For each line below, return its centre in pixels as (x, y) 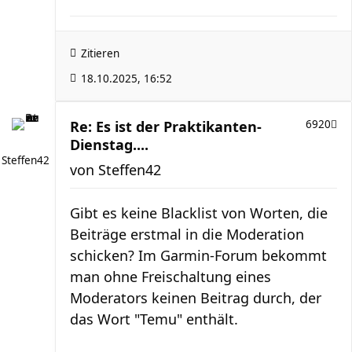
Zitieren (100, 53)
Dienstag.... (109, 144)
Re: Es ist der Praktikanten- (166, 126)
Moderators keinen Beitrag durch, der (196, 297)
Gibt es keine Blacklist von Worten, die (199, 213)
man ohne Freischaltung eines (170, 276)
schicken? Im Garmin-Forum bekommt (198, 255)
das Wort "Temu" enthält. (154, 319)
